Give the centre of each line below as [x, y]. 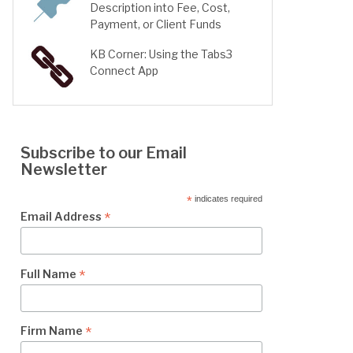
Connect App [124, 71]
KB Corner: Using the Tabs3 [161, 54]
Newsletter [63, 169]
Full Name [49, 273]
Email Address [62, 216]
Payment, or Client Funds [156, 24]
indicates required [228, 199]
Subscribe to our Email [103, 153]
